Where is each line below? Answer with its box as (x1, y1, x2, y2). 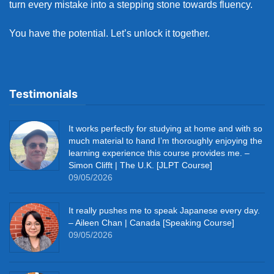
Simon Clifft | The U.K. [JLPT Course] (68, 160, 212, 171)
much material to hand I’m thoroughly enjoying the (68, 136, 262, 146)
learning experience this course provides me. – (68, 148, 250, 158)
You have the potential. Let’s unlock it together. (9, 28, 210, 39)
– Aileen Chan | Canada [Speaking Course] (68, 218, 234, 228)
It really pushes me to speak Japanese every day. (68, 206, 260, 216)
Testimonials (9, 87, 78, 101)
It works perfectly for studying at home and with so (68, 124, 262, 134)
